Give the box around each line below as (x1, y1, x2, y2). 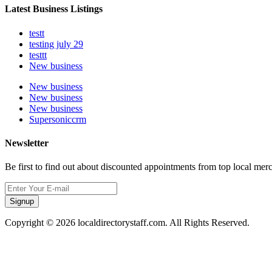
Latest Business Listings (5, 4, 103, 15)
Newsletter (5, 137, 49, 148)
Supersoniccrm (29, 114, 86, 124)
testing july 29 (29, 38, 83, 49)
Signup (10, 197, 34, 206)
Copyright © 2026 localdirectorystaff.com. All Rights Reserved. (5, 217, 250, 228)
